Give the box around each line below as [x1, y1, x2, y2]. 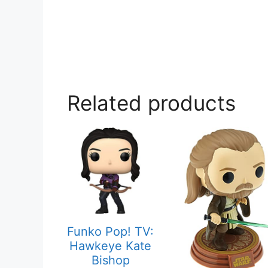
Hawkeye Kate [69, 239, 151, 254]
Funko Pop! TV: [67, 224, 154, 239]
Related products [67, 90, 236, 116]
